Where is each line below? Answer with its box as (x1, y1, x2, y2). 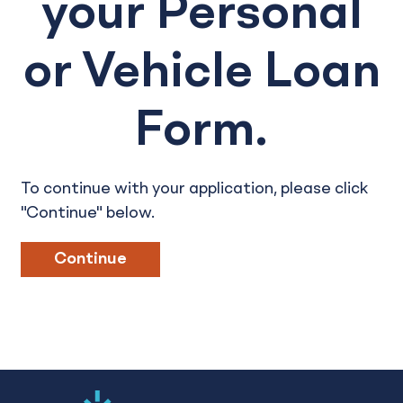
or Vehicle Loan (22, 48, 381, 98)
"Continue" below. (20, 204, 155, 221)
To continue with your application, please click (20, 180, 368, 197)
